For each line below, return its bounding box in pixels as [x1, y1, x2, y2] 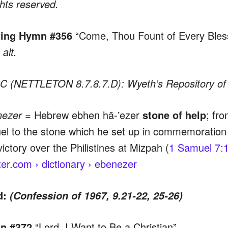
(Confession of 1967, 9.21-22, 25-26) [9, 188, 183, 203]
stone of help [142, 107, 206, 122]
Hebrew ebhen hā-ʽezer [34, 107, 142, 122]
